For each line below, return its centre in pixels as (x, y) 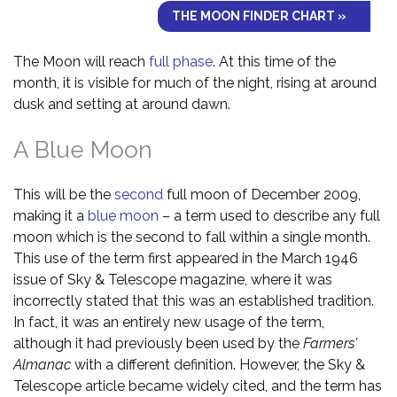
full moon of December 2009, (264, 194)
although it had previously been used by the (158, 343)
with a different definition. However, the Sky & (218, 364)
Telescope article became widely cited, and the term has (198, 385)
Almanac (42, 364)
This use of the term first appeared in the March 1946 (186, 258)
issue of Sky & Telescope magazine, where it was (173, 279)
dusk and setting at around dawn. (122, 104)
